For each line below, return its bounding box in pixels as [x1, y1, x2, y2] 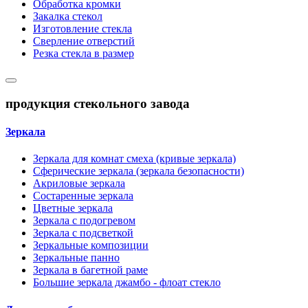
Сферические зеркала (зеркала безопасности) [33, 165, 244, 177]
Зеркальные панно [33, 252, 120, 264]
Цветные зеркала [33, 202, 113, 214]
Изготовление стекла [33, 23, 132, 35]
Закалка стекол [33, 10, 102, 23]
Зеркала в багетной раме [33, 264, 148, 276]
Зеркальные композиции [33, 239, 148, 252]
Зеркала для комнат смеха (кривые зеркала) [33, 153, 236, 165]
